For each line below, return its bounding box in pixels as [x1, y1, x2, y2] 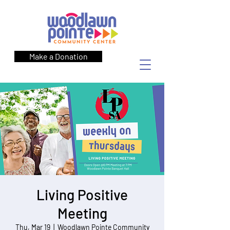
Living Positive [36, 186, 128, 203]
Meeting [57, 204, 107, 222]
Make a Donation [29, 51, 88, 61]
